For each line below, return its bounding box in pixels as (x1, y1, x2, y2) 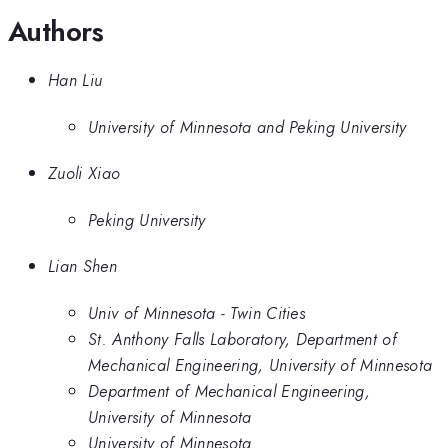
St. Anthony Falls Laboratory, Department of (88, 326, 398, 351)
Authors (8, 10, 104, 52)
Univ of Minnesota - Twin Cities (88, 300, 306, 325)
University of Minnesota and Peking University (88, 114, 407, 139)
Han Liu (48, 68, 103, 93)
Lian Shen (48, 254, 117, 279)
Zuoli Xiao (48, 161, 121, 186)
